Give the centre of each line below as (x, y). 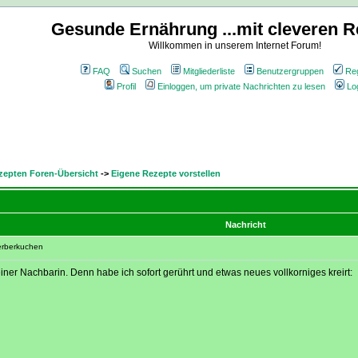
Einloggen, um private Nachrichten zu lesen (241, 86)
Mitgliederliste (209, 71)
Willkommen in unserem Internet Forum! (235, 46)
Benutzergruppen (290, 71)
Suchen (146, 71)
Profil (126, 86)
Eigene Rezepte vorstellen (166, 173)
